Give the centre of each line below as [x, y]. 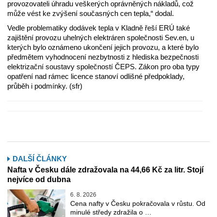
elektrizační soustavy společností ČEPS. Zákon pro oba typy [103, 67]
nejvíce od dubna [39, 180]
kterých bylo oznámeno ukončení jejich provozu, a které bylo [103, 47]
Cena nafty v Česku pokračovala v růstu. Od [138, 204]
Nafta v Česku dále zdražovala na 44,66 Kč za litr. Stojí [105, 170]
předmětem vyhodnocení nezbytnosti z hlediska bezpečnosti [103, 57]
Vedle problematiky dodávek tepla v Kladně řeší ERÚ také [99, 28]
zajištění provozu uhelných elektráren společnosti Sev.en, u [101, 38]
